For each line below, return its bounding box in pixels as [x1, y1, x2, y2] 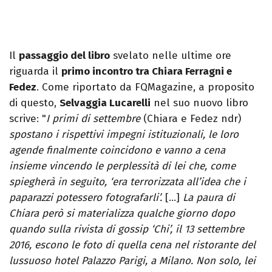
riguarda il [9, 65, 61, 78]
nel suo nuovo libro [151, 97, 248, 110]
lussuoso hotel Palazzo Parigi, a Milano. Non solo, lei [9, 254, 256, 268]
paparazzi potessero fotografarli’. [9, 191, 162, 205]
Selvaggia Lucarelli [59, 97, 151, 110]
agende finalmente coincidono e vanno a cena [9, 144, 225, 157]
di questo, [9, 97, 59, 110]
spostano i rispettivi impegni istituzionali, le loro [9, 128, 239, 141]
